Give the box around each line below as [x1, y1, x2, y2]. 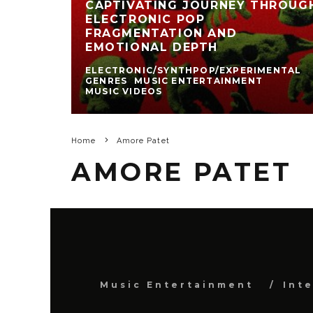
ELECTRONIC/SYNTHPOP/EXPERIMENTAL [85, 65, 302, 76]
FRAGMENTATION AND [85, 27, 238, 41]
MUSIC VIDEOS [85, 86, 163, 97]
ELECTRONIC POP [85, 13, 205, 27]
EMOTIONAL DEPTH [85, 41, 219, 54]
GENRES [85, 75, 128, 87]
